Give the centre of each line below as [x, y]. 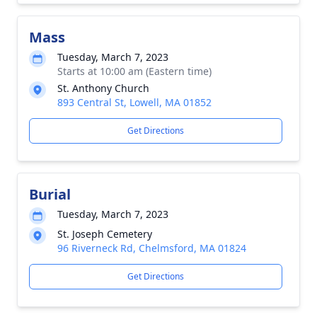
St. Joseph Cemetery [105, 234]
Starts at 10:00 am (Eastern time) [134, 71]
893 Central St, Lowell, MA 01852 [134, 102]
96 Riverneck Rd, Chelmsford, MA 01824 [152, 248]
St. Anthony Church [103, 88]
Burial [50, 194]
